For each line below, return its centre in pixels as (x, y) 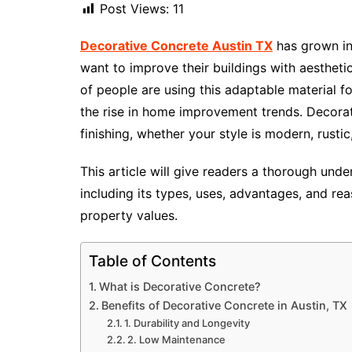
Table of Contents (152, 261)
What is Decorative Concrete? (180, 287)
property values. (129, 216)
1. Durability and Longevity (187, 323)
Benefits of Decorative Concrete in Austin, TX (224, 306)
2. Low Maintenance (177, 340)
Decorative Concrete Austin (168, 46)
